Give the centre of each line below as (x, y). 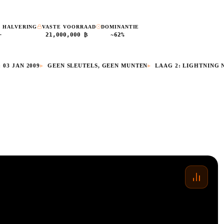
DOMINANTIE (120, 26)
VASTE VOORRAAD (69, 26)
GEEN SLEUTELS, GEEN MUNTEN (89, 66)
